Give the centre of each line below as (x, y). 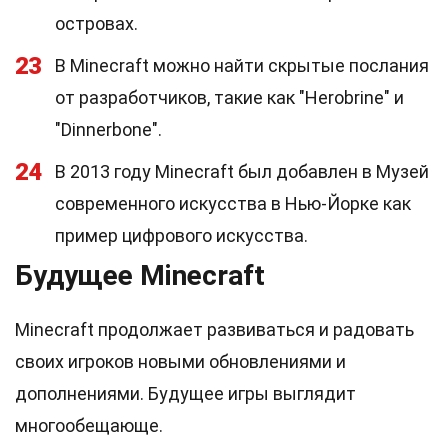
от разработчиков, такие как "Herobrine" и (229, 97)
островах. (96, 23)
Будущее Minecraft (140, 275)
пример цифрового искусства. (181, 235)
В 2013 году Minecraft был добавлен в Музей (242, 171)
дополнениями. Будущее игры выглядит (185, 393)
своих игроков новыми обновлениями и (180, 361)
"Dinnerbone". (108, 129)
